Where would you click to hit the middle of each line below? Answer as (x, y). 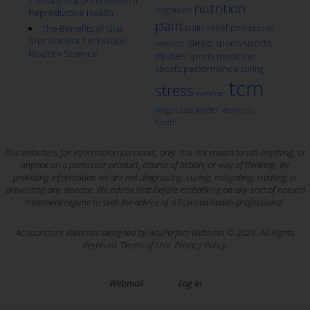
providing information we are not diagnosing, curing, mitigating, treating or (155, 177)
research (170, 44)
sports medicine (221, 56)
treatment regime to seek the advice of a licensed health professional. (155, 202)
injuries (170, 56)
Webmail (126, 283)
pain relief (206, 28)
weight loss (174, 110)
